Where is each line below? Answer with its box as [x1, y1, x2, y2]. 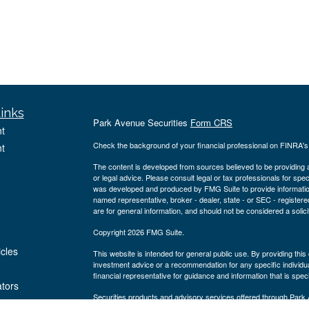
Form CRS [190, 116, 232, 129]
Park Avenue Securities [92, 116, 190, 129]
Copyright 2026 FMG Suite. [92, 226, 184, 237]
